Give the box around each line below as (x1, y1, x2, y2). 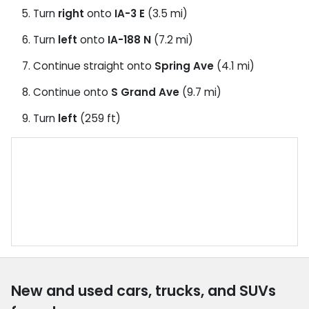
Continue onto (33, 84, 111, 99)
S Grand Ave (111, 84, 179, 99)
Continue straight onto (33, 58, 154, 73)
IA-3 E (114, 6, 145, 21)
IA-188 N (108, 32, 151, 47)
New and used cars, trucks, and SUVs (11, 280, 276, 301)
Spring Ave (154, 58, 214, 73)
